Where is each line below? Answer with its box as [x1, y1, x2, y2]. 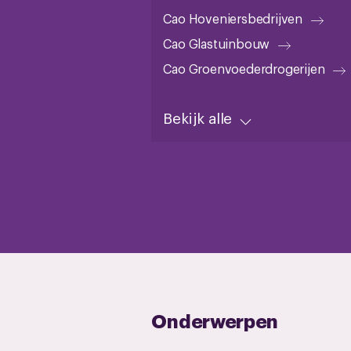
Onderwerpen [151, 307, 279, 333]
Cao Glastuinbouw [163, 34, 270, 52]
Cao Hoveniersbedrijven [163, 9, 303, 27]
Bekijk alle [163, 107, 233, 127]
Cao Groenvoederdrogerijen [163, 60, 325, 77]
